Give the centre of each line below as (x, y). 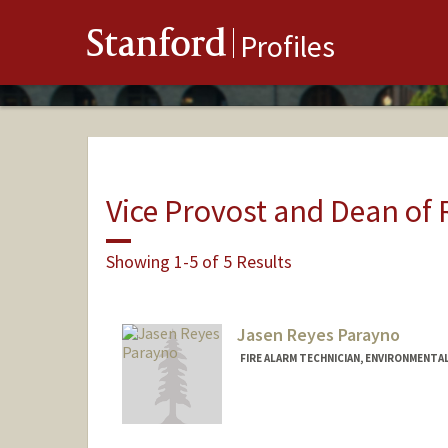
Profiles (287, 46)
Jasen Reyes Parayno (318, 335)
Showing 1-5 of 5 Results (198, 261)
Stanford (157, 47)
